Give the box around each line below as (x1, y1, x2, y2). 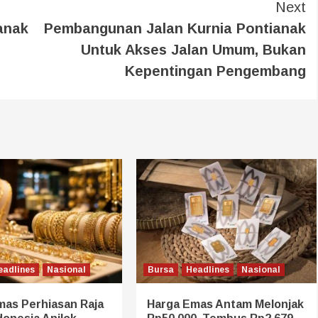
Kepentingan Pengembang (125, 62, 306, 79)
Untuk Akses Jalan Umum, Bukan (81, 41, 306, 57)
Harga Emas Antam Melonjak (146, 297, 304, 310)
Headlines (185, 264, 229, 275)
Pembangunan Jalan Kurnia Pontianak (44, 20, 306, 36)
